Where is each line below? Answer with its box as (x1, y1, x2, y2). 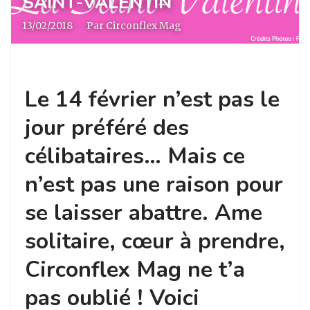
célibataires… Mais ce (25, 141, 245, 171)
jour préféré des (25, 113, 189, 143)
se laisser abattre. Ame (25, 198, 262, 228)
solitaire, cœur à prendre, (25, 226, 285, 256)
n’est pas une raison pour (25, 170, 283, 199)
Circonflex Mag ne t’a (25, 255, 245, 284)
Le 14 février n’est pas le (25, 84, 280, 114)
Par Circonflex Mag (86, 19, 181, 32)
